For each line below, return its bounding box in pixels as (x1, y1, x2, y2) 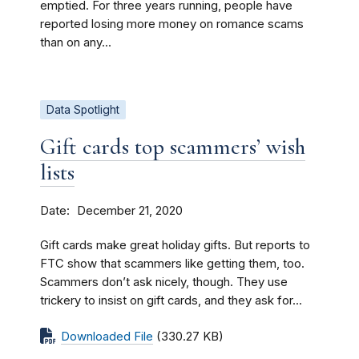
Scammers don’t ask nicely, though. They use (40, 274, 288, 289)
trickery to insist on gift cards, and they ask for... (40, 292, 302, 308)
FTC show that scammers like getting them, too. (40, 256, 305, 271)
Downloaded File (61, 329, 153, 344)
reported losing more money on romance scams (40, 16, 304, 31)
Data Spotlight (46, 103, 119, 116)
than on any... (40, 34, 111, 50)
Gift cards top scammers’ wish (40, 132, 305, 160)
